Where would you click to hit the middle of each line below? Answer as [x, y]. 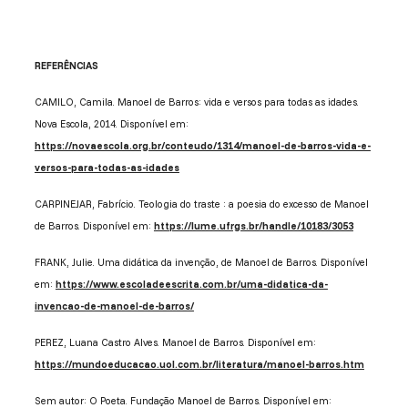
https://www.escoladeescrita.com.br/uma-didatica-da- [191, 285]
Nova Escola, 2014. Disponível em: [111, 124]
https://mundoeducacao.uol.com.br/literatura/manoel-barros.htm [199, 365]
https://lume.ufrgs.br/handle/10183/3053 [253, 226]
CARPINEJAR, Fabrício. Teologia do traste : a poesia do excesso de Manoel [201, 204]
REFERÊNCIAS [66, 66]
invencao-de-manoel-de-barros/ [114, 306]
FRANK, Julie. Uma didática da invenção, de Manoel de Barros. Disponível [201, 263]
